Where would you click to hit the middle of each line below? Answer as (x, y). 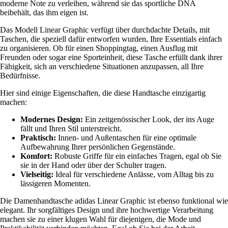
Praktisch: (38, 137)
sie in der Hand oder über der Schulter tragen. (93, 165)
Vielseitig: (37, 174)
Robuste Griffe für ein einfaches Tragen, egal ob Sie (137, 156)
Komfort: (36, 156)
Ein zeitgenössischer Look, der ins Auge (149, 119)
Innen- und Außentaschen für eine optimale (126, 137)
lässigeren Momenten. (55, 183)
